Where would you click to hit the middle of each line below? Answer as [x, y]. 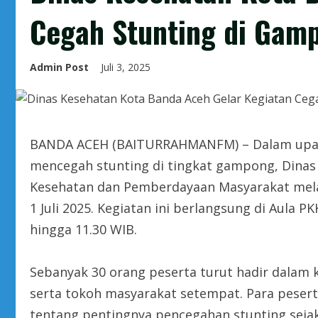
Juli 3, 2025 [127, 67]
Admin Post [59, 67]
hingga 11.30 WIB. [83, 229]
